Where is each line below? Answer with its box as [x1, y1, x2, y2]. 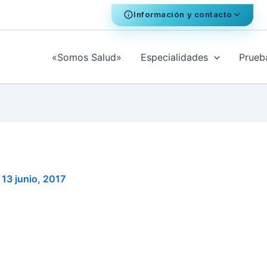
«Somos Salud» [52, 51, 122, 63]
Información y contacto [133, 9, 232, 19]
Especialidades [141, 51, 209, 63]
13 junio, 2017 [2, 173, 66, 185]
